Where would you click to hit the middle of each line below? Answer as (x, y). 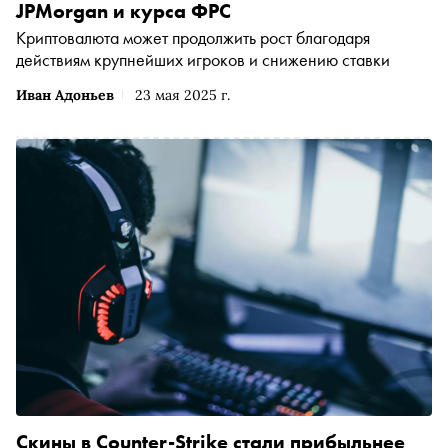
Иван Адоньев (65, 95)
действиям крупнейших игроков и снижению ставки (203, 60)
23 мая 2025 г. (182, 95)
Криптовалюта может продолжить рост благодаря (193, 38)
